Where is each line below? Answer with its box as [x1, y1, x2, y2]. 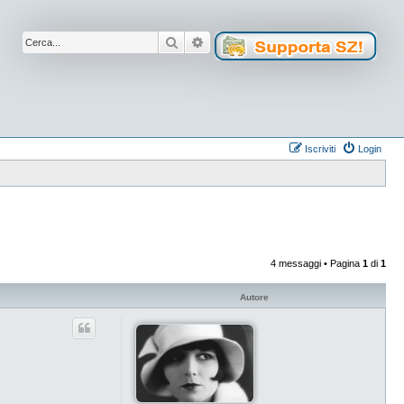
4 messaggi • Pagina [271, 257, 363, 269]
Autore [239, 291, 269, 302]
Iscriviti [305, 143, 335, 154]
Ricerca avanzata [205, 33, 304, 50]
